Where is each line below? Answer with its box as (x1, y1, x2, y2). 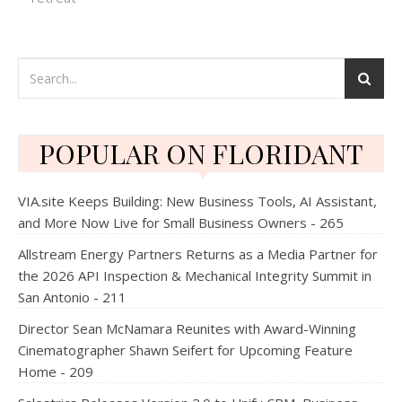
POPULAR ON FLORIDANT (39, 135, 363, 171)
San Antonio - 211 (18, 288, 127, 306)
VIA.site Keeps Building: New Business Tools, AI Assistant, (18, 192, 377, 210)
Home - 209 (18, 363, 93, 380)
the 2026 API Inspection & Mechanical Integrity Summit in (18, 267, 371, 284)
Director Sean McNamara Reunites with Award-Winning (18, 319, 356, 337)
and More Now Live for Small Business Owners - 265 (18, 214, 344, 232)
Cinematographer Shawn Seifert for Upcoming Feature (18, 341, 353, 359)
